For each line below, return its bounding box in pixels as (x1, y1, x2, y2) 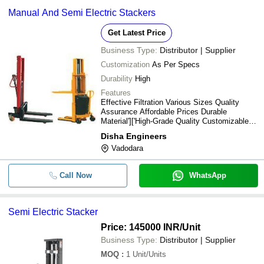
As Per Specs (152, 60, 200, 69)
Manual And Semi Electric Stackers (8, 8, 156, 18)
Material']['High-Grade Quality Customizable (101, 117, 249, 126)
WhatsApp (189, 171, 226, 180)
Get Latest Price (107, 28, 166, 37)
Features (101, 88, 131, 97)
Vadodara (111, 144, 143, 153)
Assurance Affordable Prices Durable (101, 107, 227, 116)
